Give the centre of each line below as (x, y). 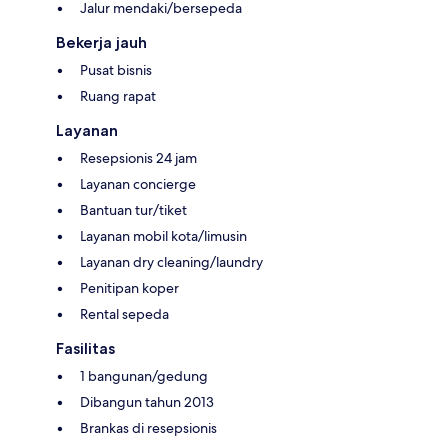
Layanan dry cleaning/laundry (171, 262)
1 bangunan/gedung (144, 376)
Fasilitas (85, 349)
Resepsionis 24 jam (138, 158)
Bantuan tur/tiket (133, 210)
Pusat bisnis (116, 70)
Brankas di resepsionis (148, 428)
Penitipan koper (129, 288)
